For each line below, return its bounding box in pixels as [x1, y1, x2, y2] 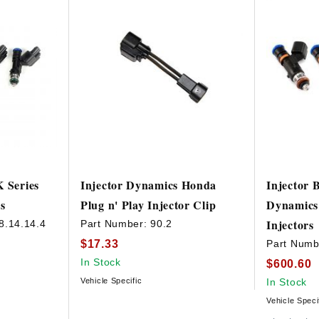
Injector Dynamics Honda [80, 177, 217, 194]
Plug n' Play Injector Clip [80, 197, 216, 214]
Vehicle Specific [80, 276, 142, 285]
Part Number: [80, 218, 151, 230]
